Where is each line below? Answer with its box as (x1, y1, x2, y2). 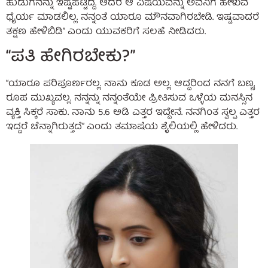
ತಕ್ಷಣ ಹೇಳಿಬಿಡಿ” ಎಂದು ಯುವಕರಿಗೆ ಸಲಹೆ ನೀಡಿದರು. (6, 23, 206, 41)
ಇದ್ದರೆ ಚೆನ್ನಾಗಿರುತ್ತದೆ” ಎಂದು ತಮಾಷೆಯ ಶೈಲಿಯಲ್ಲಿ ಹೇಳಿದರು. (6, 119, 237, 136)
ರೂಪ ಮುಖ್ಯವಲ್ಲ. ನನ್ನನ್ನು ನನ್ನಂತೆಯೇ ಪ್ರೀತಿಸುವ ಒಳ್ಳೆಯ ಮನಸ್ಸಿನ (6, 90, 252, 108)
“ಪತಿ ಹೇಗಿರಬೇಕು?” (6, 43, 135, 73)
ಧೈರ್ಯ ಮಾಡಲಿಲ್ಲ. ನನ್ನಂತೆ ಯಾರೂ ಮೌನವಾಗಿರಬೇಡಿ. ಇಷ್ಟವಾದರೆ (6, 9, 259, 26)
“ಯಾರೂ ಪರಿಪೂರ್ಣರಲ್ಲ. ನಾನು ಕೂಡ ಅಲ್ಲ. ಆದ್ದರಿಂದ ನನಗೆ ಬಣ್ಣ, (6, 76, 255, 93)
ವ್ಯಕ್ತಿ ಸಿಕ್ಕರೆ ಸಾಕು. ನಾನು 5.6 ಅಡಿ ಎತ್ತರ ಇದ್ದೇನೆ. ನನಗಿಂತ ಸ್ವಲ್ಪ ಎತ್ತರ (6, 105, 260, 122)
